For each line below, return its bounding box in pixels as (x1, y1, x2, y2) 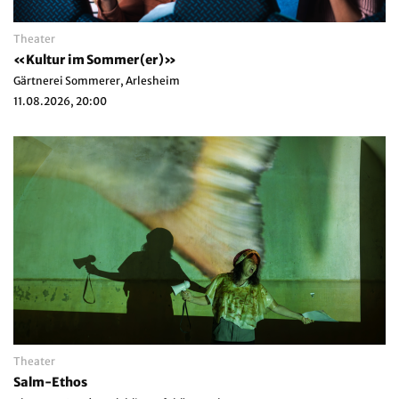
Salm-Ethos (13, 373, 87, 390)
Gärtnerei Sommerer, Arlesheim (13, 73, 180, 87)
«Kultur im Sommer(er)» (13, 51, 176, 68)
